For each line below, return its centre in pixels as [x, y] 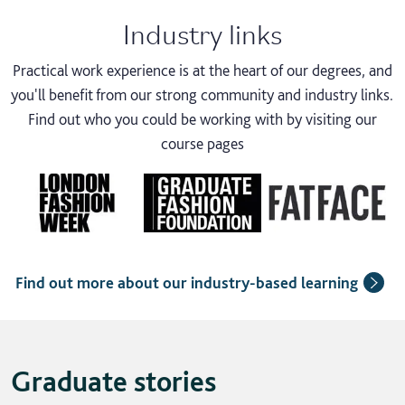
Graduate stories [113, 382]
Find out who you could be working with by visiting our [202, 119]
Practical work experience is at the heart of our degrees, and [202, 71]
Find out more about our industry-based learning [187, 283]
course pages [202, 144]
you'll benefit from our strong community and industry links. [202, 95]
